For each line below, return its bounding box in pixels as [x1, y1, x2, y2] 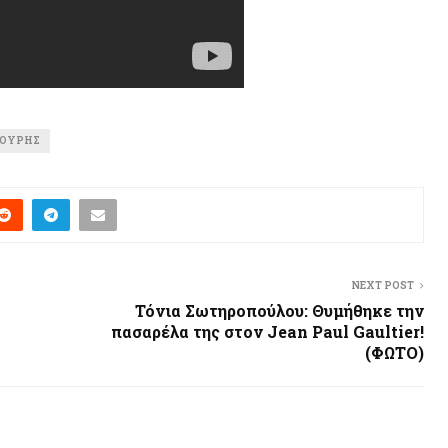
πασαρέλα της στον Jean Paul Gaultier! [111, 321, 424, 343]
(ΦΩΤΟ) [365, 342, 424, 364]
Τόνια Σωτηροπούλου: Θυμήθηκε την [135, 300, 424, 322]
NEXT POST [351, 279, 414, 293]
